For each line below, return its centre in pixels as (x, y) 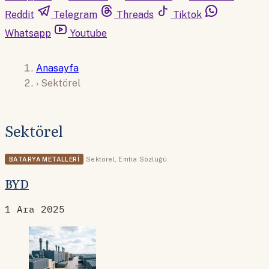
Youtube (89, 33)
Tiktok (187, 15)
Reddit (20, 15)
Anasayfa (57, 68)
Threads (135, 15)
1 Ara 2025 (35, 209)
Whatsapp (28, 33)
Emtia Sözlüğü (143, 159)
